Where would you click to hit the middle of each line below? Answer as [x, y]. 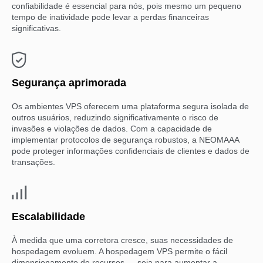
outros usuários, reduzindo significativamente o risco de [115, 117]
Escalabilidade [48, 216]
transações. [33, 162]
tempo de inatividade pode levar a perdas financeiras [110, 17]
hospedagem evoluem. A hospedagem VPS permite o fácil [119, 251]
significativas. [36, 28]
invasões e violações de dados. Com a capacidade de [112, 128]
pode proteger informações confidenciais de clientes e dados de [131, 151]
